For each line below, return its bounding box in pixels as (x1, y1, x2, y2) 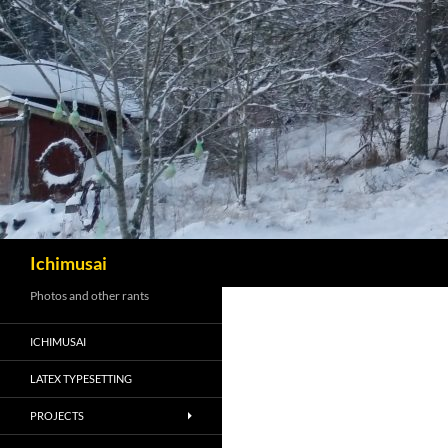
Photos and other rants (30, 288, 149, 303)
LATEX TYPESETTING (30, 372, 132, 385)
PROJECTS (30, 409, 84, 422)
